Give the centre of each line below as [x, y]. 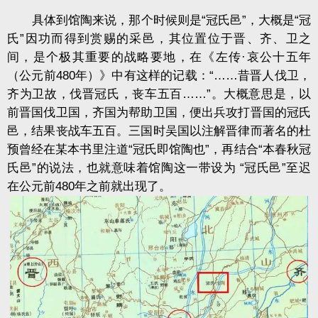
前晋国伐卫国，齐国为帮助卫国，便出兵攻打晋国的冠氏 [159, 113]
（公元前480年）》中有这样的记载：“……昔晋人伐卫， [159, 76]
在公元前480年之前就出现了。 [89, 187]
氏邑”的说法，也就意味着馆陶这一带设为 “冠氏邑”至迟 [159, 168]
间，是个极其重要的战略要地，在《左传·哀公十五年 [159, 57]
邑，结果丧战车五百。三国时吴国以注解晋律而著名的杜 [159, 131]
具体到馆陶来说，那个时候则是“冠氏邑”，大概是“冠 [159, 21]
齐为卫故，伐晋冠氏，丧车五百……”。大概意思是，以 [159, 94]
